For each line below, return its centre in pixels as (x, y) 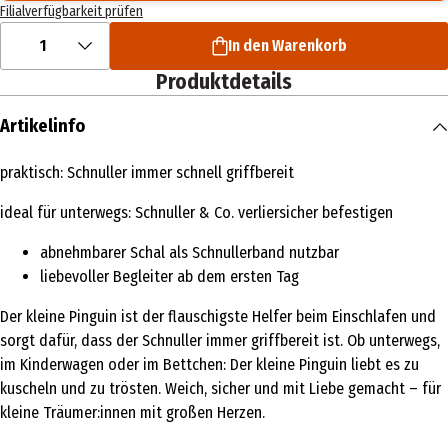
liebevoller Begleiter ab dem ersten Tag (169, 277)
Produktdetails (224, 82)
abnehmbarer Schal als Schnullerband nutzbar (189, 253)
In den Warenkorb (287, 46)
